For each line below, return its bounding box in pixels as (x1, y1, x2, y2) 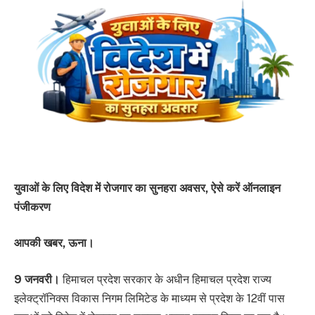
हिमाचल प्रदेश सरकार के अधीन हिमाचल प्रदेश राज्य (60, 272, 271, 286)
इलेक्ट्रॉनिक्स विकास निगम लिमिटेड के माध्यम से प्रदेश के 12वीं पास (14, 291, 285, 305)
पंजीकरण (14, 200, 51, 214)
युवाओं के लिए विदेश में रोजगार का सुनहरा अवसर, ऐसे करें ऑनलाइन (14, 181, 281, 195)
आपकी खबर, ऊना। (14, 236, 94, 250)
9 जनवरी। (14, 272, 60, 286)
